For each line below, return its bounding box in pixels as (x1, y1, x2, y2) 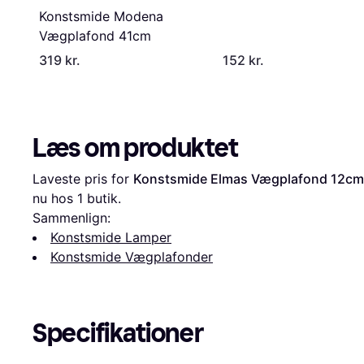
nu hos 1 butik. (32, 189, 121, 206)
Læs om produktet (32, 132, 239, 163)
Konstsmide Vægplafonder (50, 248, 213, 265)
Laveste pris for (32, 170, 133, 187)
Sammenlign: (32, 209, 110, 226)
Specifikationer (32, 317, 204, 349)
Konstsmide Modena (39, 7, 163, 24)
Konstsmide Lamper (50, 228, 171, 245)
